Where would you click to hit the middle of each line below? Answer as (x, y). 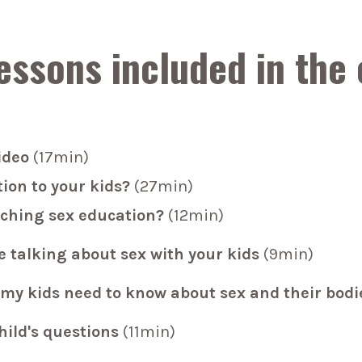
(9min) (289, 255)
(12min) (196, 216)
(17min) (61, 158)
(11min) (149, 332)
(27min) (164, 187)
